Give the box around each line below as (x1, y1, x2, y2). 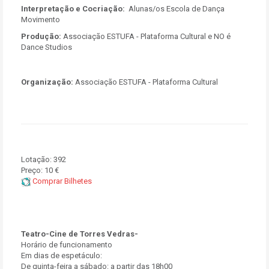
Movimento (21, 15, 60, 24)
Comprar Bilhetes (31, 177, 92, 186)
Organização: (21, 77, 73, 86)
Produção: (21, 32, 61, 41)
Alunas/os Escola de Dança (125, 4, 225, 13)
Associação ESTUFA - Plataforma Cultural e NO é (61, 32, 231, 41)
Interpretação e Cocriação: (21, 4, 125, 13)
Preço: (21, 166, 44, 175)
